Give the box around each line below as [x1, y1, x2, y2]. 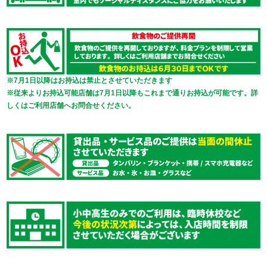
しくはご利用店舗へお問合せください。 [7, 101, 136, 110]
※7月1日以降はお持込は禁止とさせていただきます [7, 76, 173, 85]
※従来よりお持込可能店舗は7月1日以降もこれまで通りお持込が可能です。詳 [7, 89, 259, 98]
